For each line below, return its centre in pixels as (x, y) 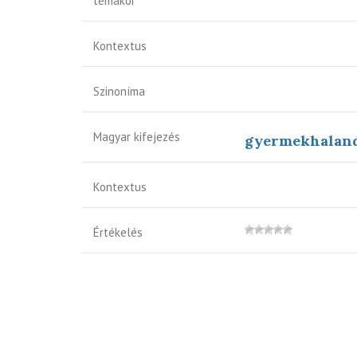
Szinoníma (119, 91)
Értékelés (118, 232)
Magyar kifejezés (137, 137)
